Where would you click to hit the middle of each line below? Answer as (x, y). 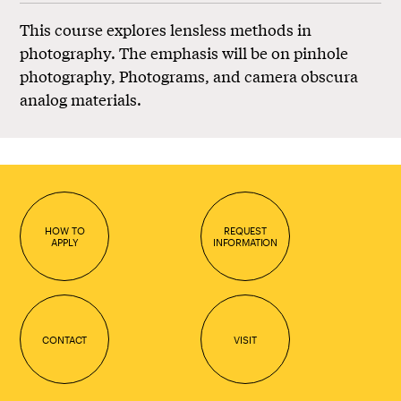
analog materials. (81, 99)
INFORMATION (245, 243)
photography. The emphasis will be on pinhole (184, 53)
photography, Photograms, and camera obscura (189, 76)
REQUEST (245, 231)
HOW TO (65, 231)
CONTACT (65, 339)
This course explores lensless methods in (166, 30)
